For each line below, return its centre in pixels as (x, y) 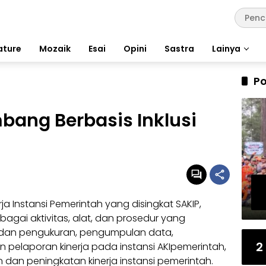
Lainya (226, 48)
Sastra (179, 48)
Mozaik (55, 48)
